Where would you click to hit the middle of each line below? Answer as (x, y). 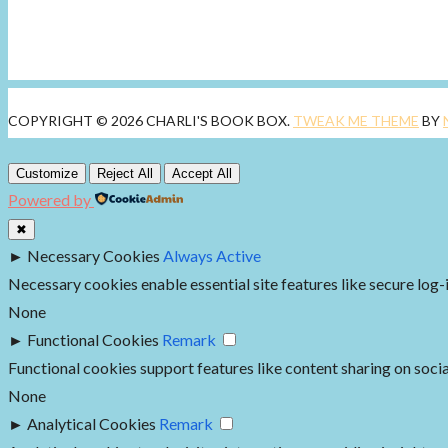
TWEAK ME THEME (356, 120)
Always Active (212, 255)
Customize (47, 173)
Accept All (202, 173)
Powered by (49, 199)
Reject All (125, 173)
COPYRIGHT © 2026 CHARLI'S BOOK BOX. (149, 120)
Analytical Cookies (91, 423)
